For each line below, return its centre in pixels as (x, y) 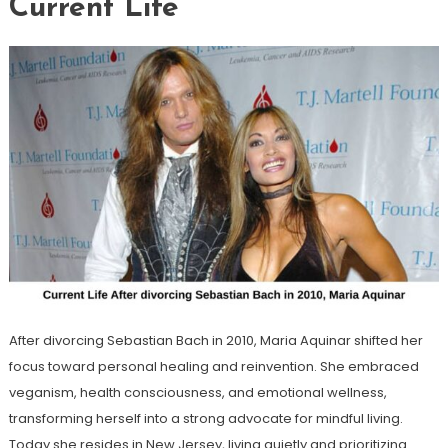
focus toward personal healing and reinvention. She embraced (213, 366)
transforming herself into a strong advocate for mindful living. (205, 418)
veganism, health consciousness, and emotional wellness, (197, 392)
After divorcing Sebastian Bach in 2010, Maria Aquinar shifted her (215, 340)
